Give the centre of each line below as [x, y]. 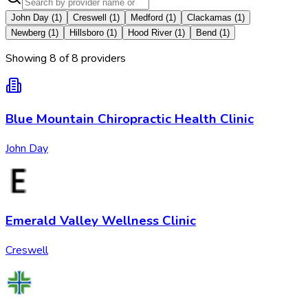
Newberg [28, 32]
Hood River [150, 32]
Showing [27, 58]
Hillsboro [87, 32]
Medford [147, 17]
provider [99, 58]
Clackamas [209, 17]
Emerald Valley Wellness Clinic [101, 220]
